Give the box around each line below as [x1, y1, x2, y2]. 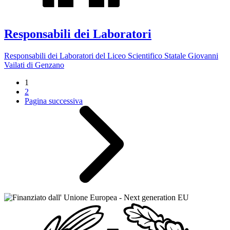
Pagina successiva [25, 97, 83, 106]
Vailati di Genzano [4, 61, 64, 70]
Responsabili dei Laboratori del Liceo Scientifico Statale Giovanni [4, 51, 218, 61]
